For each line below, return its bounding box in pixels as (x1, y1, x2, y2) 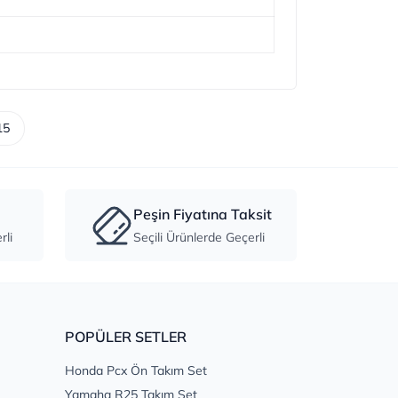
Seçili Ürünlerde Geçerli (132, 229, 265, 246)
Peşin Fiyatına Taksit (132, 205, 272, 224)
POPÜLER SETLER (65, 328, 187, 346)
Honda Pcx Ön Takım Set (65, 362, 207, 379)
